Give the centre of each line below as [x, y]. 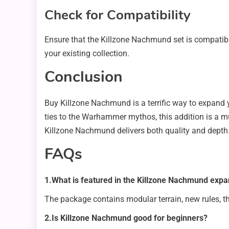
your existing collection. [87, 54]
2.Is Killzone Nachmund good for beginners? [126, 218]
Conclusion [84, 77]
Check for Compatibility [118, 15]
